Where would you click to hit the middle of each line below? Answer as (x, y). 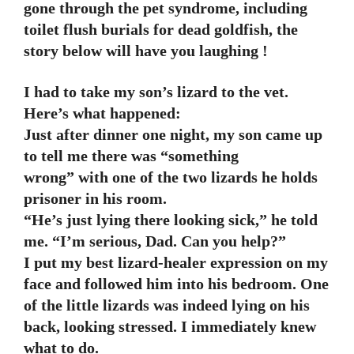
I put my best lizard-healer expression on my (176, 262)
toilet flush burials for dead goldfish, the (161, 29)
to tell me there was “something (131, 156)
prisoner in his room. (95, 198)
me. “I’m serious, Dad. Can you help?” (155, 241)
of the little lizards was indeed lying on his (167, 305)
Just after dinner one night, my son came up (173, 134)
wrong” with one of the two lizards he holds (171, 177)
